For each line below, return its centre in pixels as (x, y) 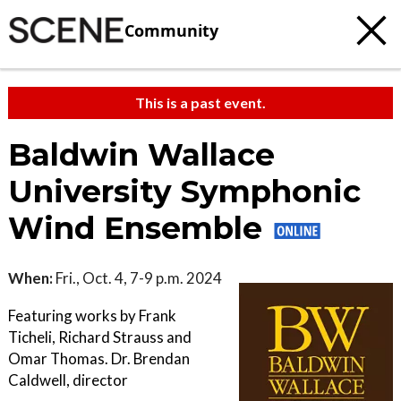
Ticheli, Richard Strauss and (100, 337)
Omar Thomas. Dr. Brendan (99, 358)
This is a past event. (200, 102)
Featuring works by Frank (92, 316)
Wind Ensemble (140, 228)
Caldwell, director (68, 380)
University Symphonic (184, 192)
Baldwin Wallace (141, 155)
